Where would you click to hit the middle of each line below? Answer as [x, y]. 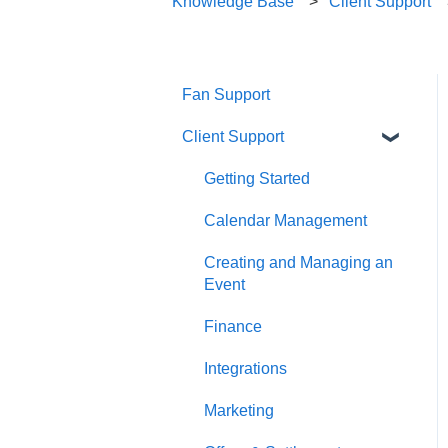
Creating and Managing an [298, 262]
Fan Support [226, 94]
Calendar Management [285, 220]
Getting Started [257, 178]
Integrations [245, 368]
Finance [233, 326]
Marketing [239, 410]
